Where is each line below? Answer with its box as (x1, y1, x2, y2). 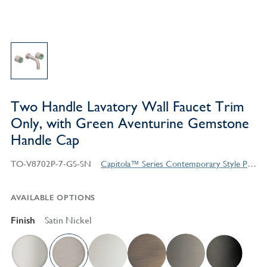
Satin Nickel (44, 215, 92, 226)
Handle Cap (10, 132, 79, 149)
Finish (10, 215, 35, 226)
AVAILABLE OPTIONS (10, 193, 95, 203)
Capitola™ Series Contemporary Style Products (247, 159, 256, 169)
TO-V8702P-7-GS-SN (10, 159, 91, 169)
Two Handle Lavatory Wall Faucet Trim (10, 98, 244, 116)
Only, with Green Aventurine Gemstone (10, 115, 249, 132)
